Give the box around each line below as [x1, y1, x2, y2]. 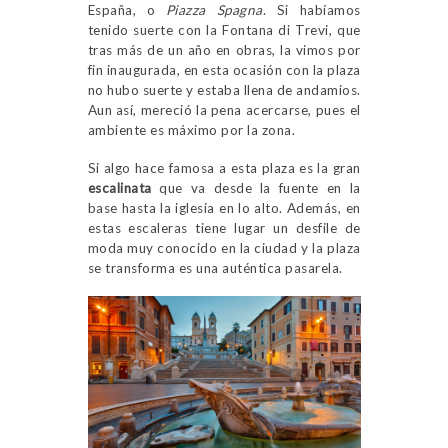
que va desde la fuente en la [151, 180, 361, 197]
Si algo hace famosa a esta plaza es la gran [87, 160, 361, 177]
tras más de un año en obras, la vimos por [87, 42, 361, 59]
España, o [87, 2, 166, 19]
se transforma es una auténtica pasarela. [87, 260, 343, 277]
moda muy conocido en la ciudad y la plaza [87, 240, 361, 257]
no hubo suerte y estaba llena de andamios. [87, 82, 361, 99]
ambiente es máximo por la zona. [87, 122, 295, 139]
